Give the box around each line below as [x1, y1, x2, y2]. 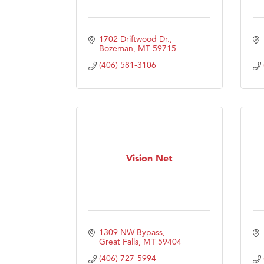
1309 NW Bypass [98, 226, 163, 237]
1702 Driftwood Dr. [98, 33, 170, 44]
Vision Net [126, 152, 173, 164]
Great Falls [98, 236, 138, 247]
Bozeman [98, 42, 133, 54]
